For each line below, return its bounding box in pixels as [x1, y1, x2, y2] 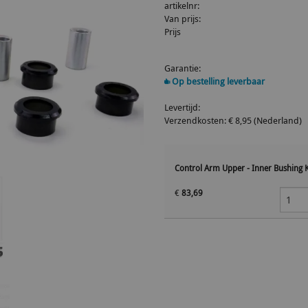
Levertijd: [164, 101, 200, 113]
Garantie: [164, 62, 201, 74]
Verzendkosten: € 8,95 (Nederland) [164, 114, 302, 126]
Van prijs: [164, 12, 201, 25]
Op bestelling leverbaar [170, 75, 265, 87]
